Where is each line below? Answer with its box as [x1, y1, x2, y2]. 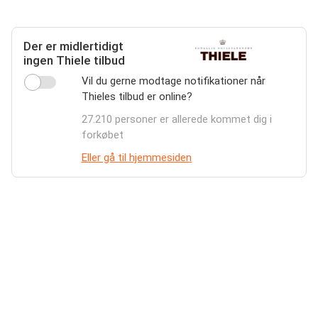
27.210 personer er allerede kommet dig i [81, 113, 272, 126]
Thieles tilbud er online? [81, 90, 192, 103]
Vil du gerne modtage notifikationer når [81, 75, 265, 87]
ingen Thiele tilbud [23, 53, 125, 67]
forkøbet [81, 128, 124, 141]
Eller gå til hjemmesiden [81, 151, 192, 164]
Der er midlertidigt [23, 39, 124, 53]
